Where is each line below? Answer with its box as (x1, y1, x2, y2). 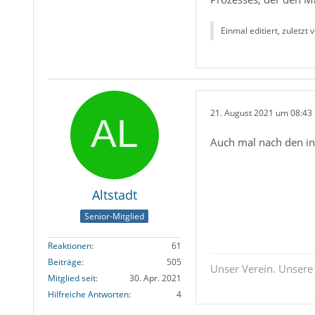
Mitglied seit (47, 271, 96, 284)
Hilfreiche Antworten (47, 288, 129, 300)
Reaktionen (47, 239, 91, 252)
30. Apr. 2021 (129, 271, 181, 284)
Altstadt (91, 186, 137, 204)
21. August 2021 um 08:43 (210, 106, 312, 119)
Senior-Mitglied (84, 210, 145, 222)
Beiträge (47, 255, 82, 268)
